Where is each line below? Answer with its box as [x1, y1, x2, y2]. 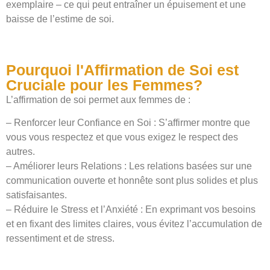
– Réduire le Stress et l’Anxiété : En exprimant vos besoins [6, 204, 256, 215]
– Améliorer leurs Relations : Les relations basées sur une [6, 161, 252, 172]
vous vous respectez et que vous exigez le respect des [6, 132, 238, 143]
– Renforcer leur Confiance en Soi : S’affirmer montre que [6, 118, 250, 128]
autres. [6, 146, 35, 157]
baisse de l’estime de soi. [6, 14, 114, 25]
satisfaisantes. [6, 190, 67, 201]
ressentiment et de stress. [6, 233, 115, 244]
